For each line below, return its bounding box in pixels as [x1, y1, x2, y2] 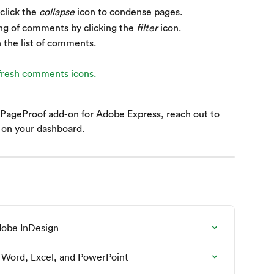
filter [136, 23, 158, 33]
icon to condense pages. [75, 7, 182, 18]
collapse [39, 7, 75, 18]
